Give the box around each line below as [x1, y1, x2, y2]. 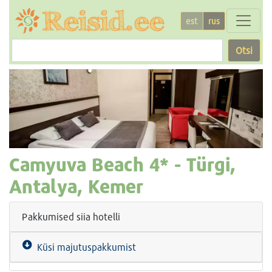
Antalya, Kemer [9, 174, 143, 198]
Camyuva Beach [9, 152, 144, 176]
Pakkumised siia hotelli [22, 211, 120, 223]
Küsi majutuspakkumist [32, 241, 136, 253]
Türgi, [186, 152, 236, 176]
